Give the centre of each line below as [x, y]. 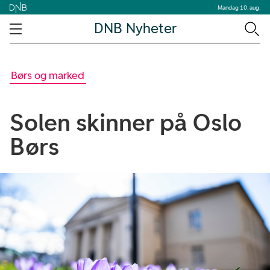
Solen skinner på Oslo [126, 122]
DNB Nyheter [135, 28]
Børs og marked [48, 75]
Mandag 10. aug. [239, 7]
